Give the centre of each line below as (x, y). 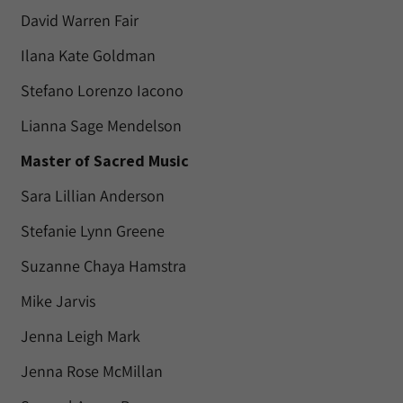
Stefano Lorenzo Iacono (102, 90)
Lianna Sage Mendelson (101, 125)
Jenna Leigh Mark (81, 336)
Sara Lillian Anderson (93, 196)
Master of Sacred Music (105, 161)
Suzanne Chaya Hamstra (103, 266)
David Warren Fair (80, 20)
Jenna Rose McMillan (92, 371)
